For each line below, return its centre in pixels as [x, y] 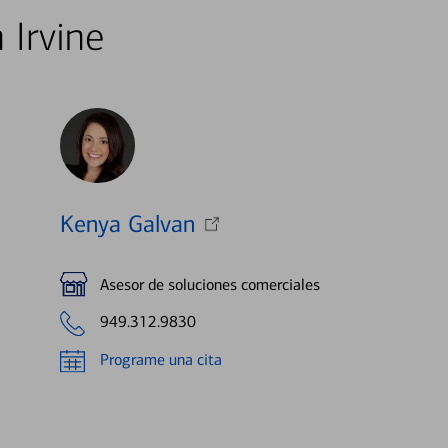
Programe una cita [160, 360]
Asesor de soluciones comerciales [209, 284]
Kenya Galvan [127, 224]
